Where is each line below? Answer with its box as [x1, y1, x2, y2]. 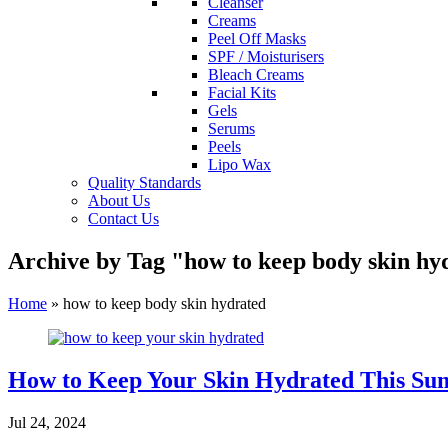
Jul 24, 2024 [8, 413, 86, 431]
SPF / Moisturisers [208, 48, 324, 65]
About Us [88, 192, 150, 209]
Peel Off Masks [208, 30, 306, 47]
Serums [208, 120, 255, 137]
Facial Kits [208, 84, 276, 101]
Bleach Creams [208, 66, 304, 83]
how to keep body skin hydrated [63, 294, 266, 312]
